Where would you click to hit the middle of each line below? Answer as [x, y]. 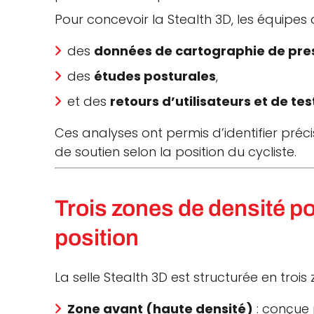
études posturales [155, 76]
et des [89, 102]
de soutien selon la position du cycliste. [176, 152]
